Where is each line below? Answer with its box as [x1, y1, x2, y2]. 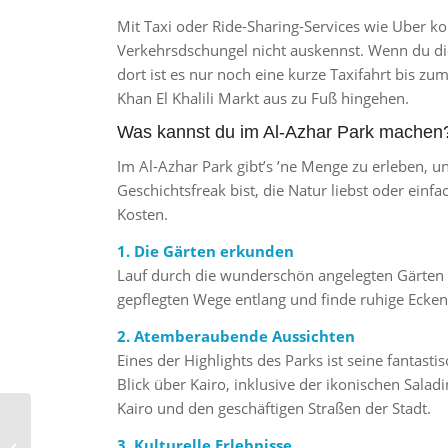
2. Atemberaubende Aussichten [117, 325, 356, 346]
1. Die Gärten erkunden [117, 241, 295, 262]
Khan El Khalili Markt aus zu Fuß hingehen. [117, 87, 410, 108]
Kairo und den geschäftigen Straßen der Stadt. [117, 397, 432, 418]
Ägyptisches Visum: [35, 428, 149, 446]
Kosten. [117, 204, 169, 225]
